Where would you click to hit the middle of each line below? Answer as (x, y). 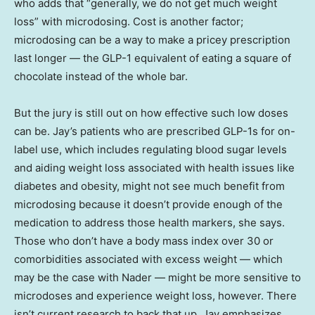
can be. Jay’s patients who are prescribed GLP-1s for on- (155, 131)
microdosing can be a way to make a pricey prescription (152, 39)
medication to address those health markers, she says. (149, 222)
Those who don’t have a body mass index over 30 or (144, 240)
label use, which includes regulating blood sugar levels (150, 149)
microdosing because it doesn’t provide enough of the (148, 204)
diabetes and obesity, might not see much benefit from (149, 186)
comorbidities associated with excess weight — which (148, 259)
